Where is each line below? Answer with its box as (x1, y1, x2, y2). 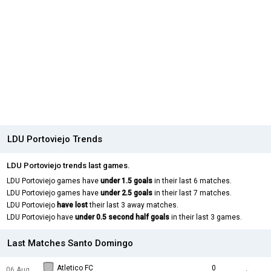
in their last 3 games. (169, 213, 242, 222)
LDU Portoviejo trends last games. (7, 161, 130, 171)
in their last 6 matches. (152, 177, 232, 186)
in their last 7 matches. (152, 189, 232, 198)
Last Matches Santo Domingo (7, 238, 133, 249)
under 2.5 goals (100, 189, 152, 198)
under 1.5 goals (100, 177, 152, 186)
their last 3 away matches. (88, 201, 178, 210)
